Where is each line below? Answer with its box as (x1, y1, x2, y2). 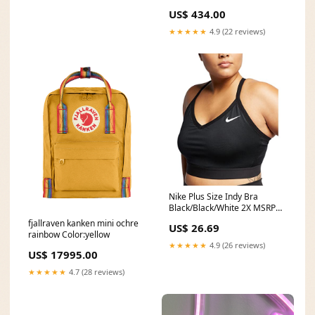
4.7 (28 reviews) (67, 266, 124, 277)
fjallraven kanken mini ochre (28, 217, 139, 229)
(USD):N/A (169, 212, 209, 225)
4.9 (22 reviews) (207, 25, 265, 37)
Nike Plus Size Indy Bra (169, 190, 258, 202)
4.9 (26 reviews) (207, 239, 265, 250)
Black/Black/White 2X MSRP (169, 201, 276, 214)
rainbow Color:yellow (28, 228, 110, 240)
